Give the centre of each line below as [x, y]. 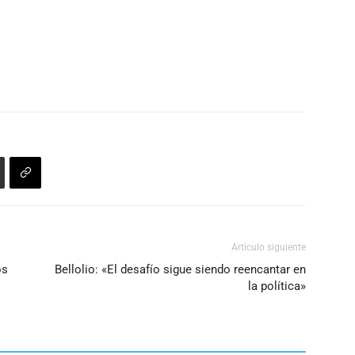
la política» [277, 286]
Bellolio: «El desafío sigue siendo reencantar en [180, 269]
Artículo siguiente [269, 247]
